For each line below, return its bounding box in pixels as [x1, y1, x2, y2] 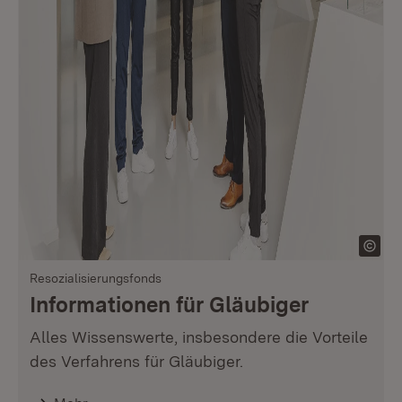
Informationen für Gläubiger [30, 292, 309, 318]
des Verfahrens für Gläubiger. [30, 352, 243, 371]
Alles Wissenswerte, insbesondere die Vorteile [30, 328, 368, 346]
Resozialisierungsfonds [30, 271, 162, 285]
